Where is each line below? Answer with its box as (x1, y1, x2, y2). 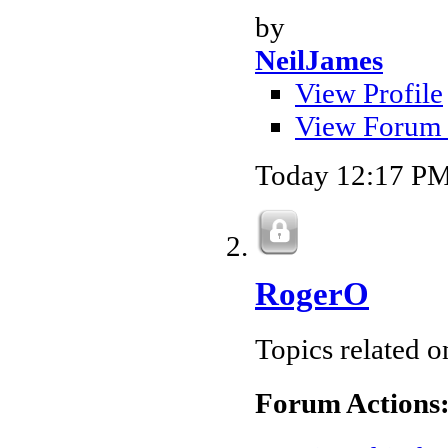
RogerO (255, 275, 369, 312)
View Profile (295, 76, 443, 109)
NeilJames (255, 43, 383, 76)
